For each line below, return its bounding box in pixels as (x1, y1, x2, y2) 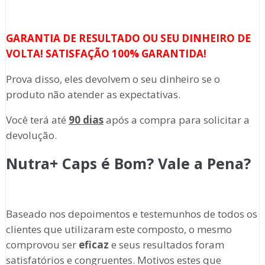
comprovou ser (5, 238, 79, 252)
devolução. (5, 128, 57, 143)
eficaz (78, 238, 109, 252)
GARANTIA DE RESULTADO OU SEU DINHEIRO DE (5, 31, 251, 46)
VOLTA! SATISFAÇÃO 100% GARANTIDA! (5, 47, 206, 61)
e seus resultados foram (108, 238, 224, 252)
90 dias (68, 113, 104, 127)
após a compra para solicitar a (103, 113, 250, 127)
